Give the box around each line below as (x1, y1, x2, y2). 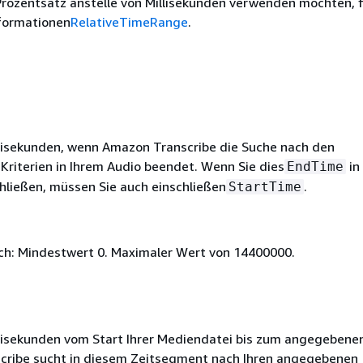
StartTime (228, 178, 301, 194)
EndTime (286, 158, 344, 174)
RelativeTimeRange (70, 14, 188, 30)
